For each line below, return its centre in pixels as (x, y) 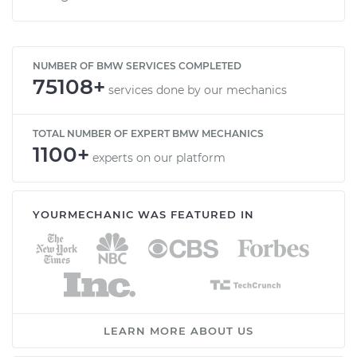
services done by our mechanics (198, 90)
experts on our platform (159, 157)
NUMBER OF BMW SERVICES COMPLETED (137, 65)
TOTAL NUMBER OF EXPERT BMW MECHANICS (148, 133)
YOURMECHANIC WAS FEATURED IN (143, 214)
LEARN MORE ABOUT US (178, 330)
